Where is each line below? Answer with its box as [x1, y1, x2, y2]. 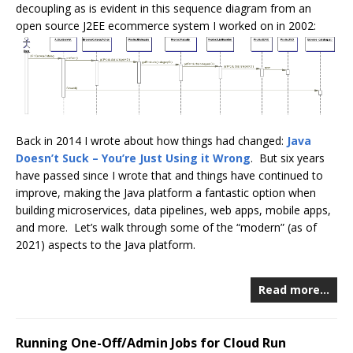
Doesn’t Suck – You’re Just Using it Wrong [16, 150, 251, 166]
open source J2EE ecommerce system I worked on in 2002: [16, 17, 316, 33]
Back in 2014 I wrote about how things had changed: [16, 133, 287, 149]
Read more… [258, 282, 329, 298]
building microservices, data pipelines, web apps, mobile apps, [16, 203, 331, 218]
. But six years [251, 150, 325, 166]
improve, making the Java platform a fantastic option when [16, 185, 316, 201]
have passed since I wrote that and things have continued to [16, 168, 323, 184]
